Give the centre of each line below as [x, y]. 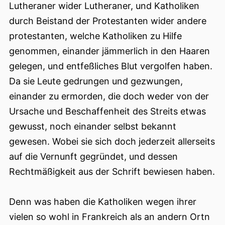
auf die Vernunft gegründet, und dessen [93, 157]
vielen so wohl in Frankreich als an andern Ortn [109, 217]
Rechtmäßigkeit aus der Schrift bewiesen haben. [112, 172]
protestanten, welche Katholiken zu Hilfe [95, 36]
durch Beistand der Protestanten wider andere [108, 21]
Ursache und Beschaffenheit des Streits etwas [107, 111]
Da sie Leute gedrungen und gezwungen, [96, 81]
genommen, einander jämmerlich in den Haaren [109, 51]
